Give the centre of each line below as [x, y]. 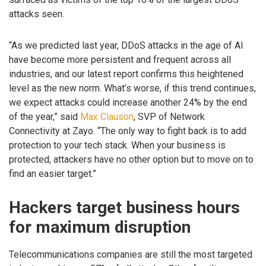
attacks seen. [37, 14]
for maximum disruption [100, 227]
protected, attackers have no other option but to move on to [131, 159]
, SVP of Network [169, 116]
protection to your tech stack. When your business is [117, 145]
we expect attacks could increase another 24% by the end [128, 102]
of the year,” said [45, 116]
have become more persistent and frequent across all [120, 59]
